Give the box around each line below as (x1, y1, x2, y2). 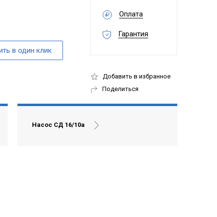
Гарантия (118, 30, 148, 39)
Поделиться (102, 85, 139, 93)
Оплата (119, 10, 143, 19)
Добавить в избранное (103, 72, 170, 80)
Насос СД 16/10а (31, 121, 85, 129)
